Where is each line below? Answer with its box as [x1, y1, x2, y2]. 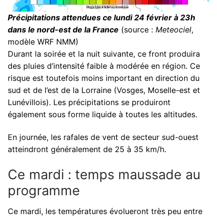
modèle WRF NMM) [8, 36, 78, 46]
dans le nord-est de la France [8, 24, 119, 34]
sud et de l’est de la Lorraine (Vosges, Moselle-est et [8, 85, 200, 95]
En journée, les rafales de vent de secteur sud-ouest [8, 132, 199, 142]
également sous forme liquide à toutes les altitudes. [8, 109, 197, 119]
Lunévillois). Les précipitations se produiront [8, 97, 170, 107]
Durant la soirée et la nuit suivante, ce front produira [8, 48, 200, 59]
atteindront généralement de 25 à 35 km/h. [8, 144, 166, 155]
